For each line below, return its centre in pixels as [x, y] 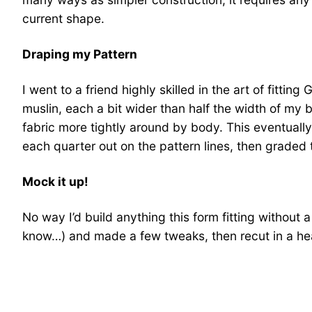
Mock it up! [55, 182]
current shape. [63, 19]
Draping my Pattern [80, 54]
